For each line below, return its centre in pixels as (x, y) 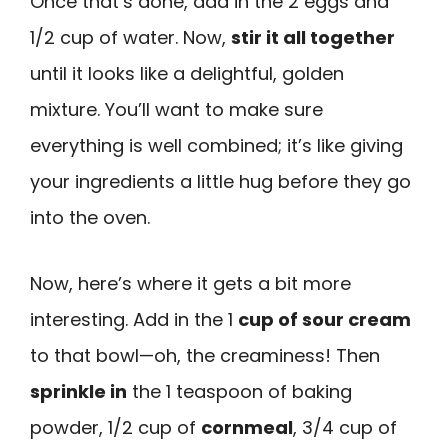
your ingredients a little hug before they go (220, 181)
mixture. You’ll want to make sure (176, 109)
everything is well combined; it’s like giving (216, 145)
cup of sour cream (324, 320)
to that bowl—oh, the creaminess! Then (205, 356)
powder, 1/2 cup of (115, 428)
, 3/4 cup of (345, 428)
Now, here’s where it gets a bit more (190, 284)
